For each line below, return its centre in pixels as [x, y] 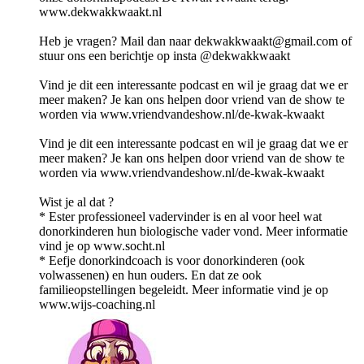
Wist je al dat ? [76, 202]
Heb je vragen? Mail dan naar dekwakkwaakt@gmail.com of [195, 41]
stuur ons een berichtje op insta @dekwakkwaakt [165, 56]
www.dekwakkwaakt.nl [100, 12]
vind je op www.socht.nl [102, 246]
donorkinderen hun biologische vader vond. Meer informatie [193, 232]
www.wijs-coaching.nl [97, 305]
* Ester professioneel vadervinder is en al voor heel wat [180, 217]
